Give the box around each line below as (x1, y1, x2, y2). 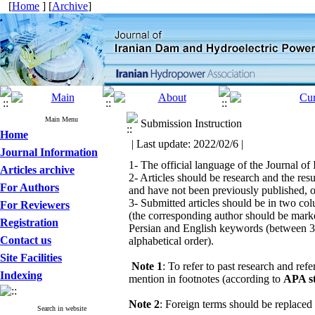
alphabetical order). (129, 235, 214, 247)
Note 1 (131, 260, 162, 272)
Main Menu (45, 115, 78, 123)
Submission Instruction (141, 117, 242, 129)
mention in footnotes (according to (129, 273, 283, 285)
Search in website (37, 304, 86, 312)
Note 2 (129, 298, 160, 310)
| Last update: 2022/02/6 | (129, 138, 246, 150)
